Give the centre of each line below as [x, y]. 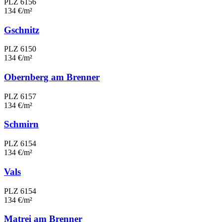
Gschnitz [22, 30]
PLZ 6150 [20, 49]
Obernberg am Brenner [52, 77]
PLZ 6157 [20, 96]
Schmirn [21, 124]
